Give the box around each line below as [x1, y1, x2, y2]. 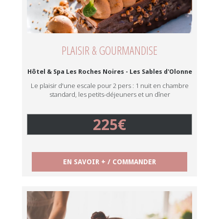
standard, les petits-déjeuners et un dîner [49, 90, 170, 99]
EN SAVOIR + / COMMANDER [63, 158, 156, 166]
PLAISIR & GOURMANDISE [62, 42, 157, 58]
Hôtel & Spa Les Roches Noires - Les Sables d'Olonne [27, 68, 192, 75]
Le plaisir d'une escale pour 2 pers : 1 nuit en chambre [30, 81, 189, 90]
